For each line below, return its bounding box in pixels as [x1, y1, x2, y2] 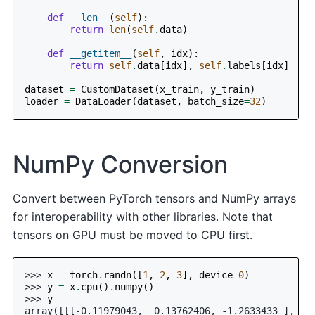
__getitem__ [70, 47, 132, 59]
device [199, 269, 233, 281]
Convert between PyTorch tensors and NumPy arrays [13, 191, 297, 206]
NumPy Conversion [13, 149, 229, 179]
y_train [210, 83, 250, 95]
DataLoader [75, 95, 132, 107]
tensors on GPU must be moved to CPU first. [13, 228, 253, 243]
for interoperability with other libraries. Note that [13, 210, 274, 224]
